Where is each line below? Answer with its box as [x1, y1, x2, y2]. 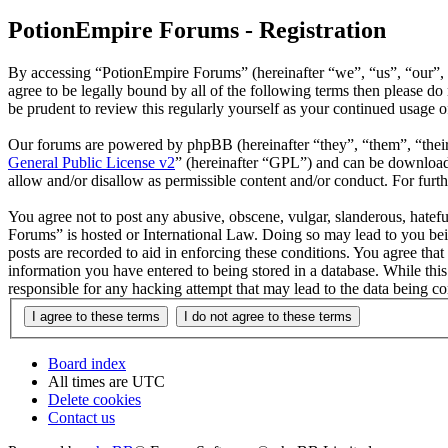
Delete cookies [48, 390, 141, 408]
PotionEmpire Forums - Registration [8, 17, 386, 44]
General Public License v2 [8, 154, 175, 172]
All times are [48, 372, 132, 390]
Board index [48, 354, 126, 372]
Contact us [48, 408, 115, 426]
